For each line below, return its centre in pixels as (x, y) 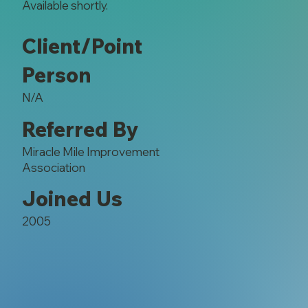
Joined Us (72, 199)
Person (56, 75)
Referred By (80, 129)
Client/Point (82, 46)
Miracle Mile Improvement (90, 151)
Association (53, 167)
